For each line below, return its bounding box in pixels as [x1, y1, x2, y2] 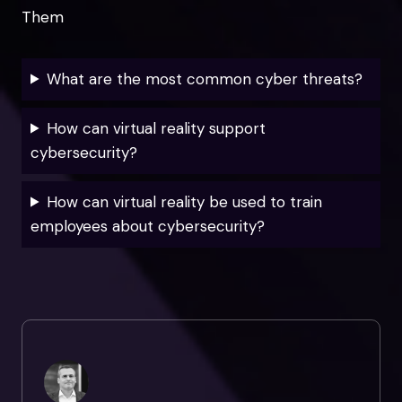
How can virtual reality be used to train [47, 191, 323, 212]
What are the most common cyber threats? [47, 68, 363, 89]
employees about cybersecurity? [31, 215, 265, 236]
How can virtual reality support [47, 118, 267, 138]
